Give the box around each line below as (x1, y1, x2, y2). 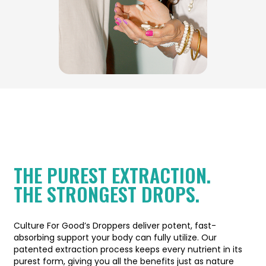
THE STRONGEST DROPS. (14, 179, 199, 208)
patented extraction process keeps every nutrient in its (14, 243, 242, 255)
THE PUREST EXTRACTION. (14, 160, 211, 189)
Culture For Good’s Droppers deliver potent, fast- (14, 219, 216, 232)
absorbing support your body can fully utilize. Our (14, 231, 217, 243)
